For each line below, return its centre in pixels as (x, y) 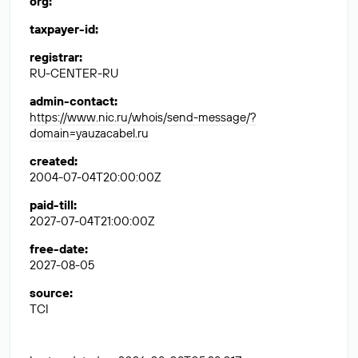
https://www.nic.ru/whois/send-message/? (143, 117)
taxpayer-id (62, 29)
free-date (57, 249)
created (52, 161)
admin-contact (72, 101)
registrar (54, 57)
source (50, 293)
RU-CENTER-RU (74, 73)
